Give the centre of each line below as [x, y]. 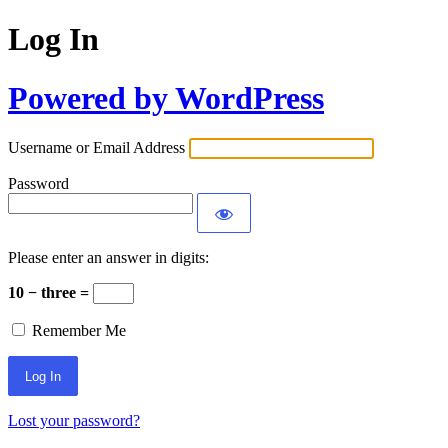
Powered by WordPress [166, 97]
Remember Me [79, 331]
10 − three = [50, 293]
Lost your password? [74, 421]
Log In [53, 39]
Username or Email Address [96, 148]
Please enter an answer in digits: [108, 258]
